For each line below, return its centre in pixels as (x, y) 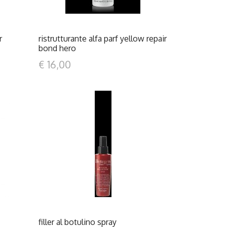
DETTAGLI (105, 149)
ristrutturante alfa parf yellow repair (102, 39)
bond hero (57, 48)
